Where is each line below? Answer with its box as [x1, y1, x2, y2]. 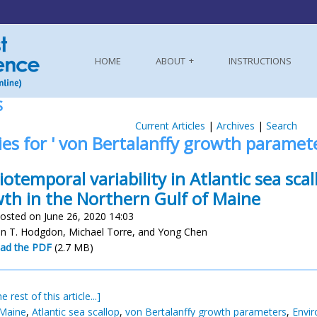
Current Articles [134, 119, 205, 132]
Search [265, 119, 297, 132]
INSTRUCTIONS [229, 54, 292, 67]
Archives [216, 119, 255, 132]
